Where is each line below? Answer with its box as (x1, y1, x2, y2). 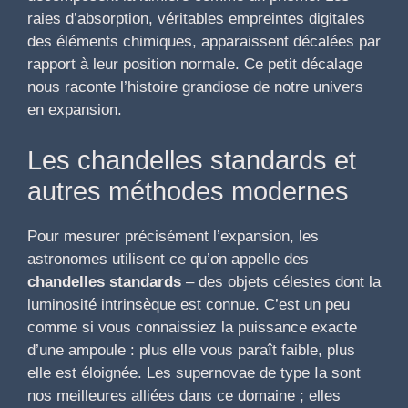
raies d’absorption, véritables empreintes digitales (27, 10, 365, 28)
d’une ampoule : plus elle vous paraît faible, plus (27, 341, 355, 359)
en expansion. (27, 101, 122, 119)
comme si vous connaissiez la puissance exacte (27, 318, 357, 336)
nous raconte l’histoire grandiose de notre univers (27, 78, 363, 97)
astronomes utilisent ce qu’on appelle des (27, 250, 309, 268)
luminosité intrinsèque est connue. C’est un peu (27, 295, 350, 313)
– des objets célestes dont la (181, 272, 381, 291)
